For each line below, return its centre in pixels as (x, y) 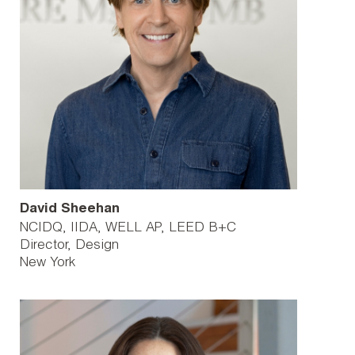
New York (48, 263)
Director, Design (69, 246)
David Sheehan (70, 210)
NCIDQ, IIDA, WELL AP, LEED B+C (128, 229)
